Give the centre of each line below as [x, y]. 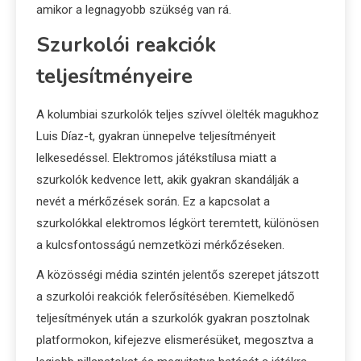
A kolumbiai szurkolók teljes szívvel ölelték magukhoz [178, 115]
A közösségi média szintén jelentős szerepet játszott [178, 275]
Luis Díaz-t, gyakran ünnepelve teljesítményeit [156, 137]
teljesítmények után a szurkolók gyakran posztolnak [173, 319]
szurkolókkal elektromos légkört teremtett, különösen [178, 224]
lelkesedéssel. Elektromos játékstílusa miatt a [156, 158]
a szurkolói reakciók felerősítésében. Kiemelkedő [166, 297]
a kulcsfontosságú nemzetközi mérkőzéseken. [160, 245]
